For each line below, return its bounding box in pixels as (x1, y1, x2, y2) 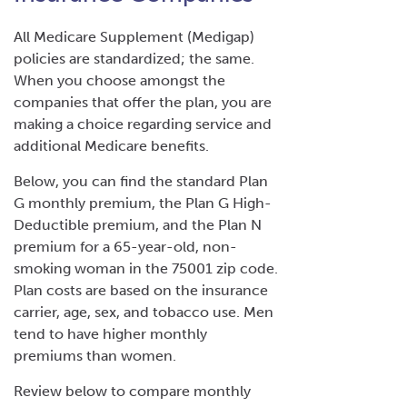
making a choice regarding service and (14, 114, 272, 133)
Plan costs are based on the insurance (14, 281, 268, 299)
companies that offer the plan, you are (14, 93, 272, 111)
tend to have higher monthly (14, 324, 207, 342)
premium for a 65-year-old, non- (14, 237, 237, 255)
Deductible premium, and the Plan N (14, 215, 262, 233)
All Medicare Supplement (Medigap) (14, 27, 254, 45)
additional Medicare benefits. (14, 136, 213, 154)
